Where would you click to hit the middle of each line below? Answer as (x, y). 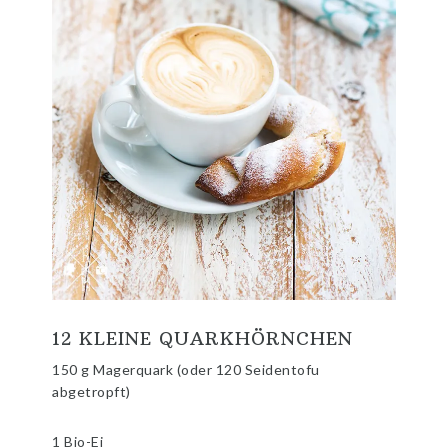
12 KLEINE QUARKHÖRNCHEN (203, 338)
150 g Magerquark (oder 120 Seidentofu (186, 369)
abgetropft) (91, 391)
